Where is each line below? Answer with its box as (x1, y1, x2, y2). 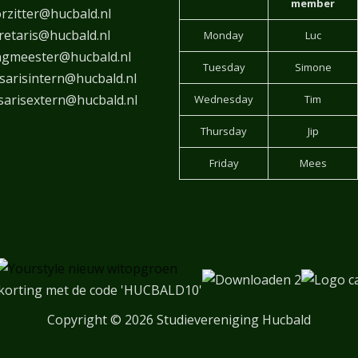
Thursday (201, 123, 247, 138)
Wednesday (194, 91, 253, 106)
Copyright (47, 311, 107, 329)
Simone (294, 59, 332, 74)
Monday (204, 27, 244, 42)
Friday (209, 155, 239, 170)
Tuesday (202, 59, 245, 74)
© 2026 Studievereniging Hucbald (107, 311, 311, 329)
